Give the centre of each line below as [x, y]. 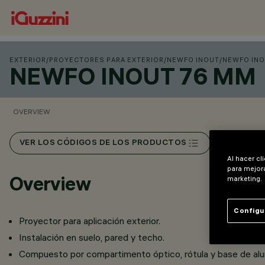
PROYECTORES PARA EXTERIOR [106, 60]
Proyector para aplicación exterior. [90, 221]
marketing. [245, 178]
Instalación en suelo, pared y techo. [92, 237]
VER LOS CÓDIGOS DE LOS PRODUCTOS [103, 143]
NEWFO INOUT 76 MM [133, 76]
